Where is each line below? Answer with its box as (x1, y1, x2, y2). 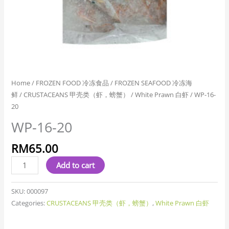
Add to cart (56, 159, 95, 170)
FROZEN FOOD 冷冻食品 (36, 78, 109, 87)
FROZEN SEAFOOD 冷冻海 (114, 78, 193, 87)
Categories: (11, 198, 47, 208)
